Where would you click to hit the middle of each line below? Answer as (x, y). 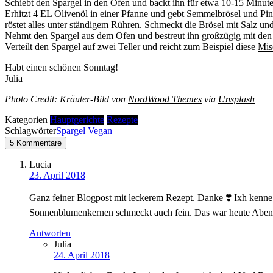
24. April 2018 (82, 255)
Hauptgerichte (77, 120)
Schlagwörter (30, 131)
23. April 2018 (57, 175)
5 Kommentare (36, 143)
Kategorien (26, 120)
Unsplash (236, 99)
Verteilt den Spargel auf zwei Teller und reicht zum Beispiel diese (131, 47)
